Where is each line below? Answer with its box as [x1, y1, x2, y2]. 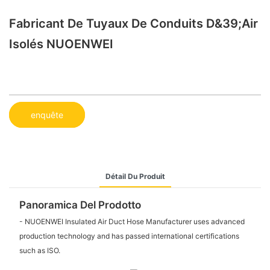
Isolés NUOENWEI [9, 36, 113, 51]
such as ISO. [19, 245, 60, 255]
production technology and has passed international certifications [19, 231, 239, 240]
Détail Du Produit [105, 171, 165, 181]
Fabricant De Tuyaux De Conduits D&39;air [9, 16, 258, 31]
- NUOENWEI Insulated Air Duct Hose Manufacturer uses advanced [19, 216, 245, 226]
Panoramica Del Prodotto [19, 199, 141, 212]
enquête [31, 109, 63, 120]
